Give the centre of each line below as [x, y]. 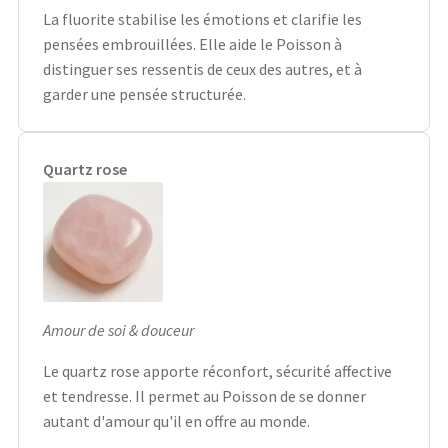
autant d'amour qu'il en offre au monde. [176, 421]
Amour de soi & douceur [118, 330]
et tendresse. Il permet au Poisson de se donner [204, 396]
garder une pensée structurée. [144, 94]
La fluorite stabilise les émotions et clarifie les [202, 19]
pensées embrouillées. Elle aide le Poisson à [192, 44]
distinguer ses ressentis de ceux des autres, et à [202, 69]
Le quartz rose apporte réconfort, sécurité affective [217, 371]
